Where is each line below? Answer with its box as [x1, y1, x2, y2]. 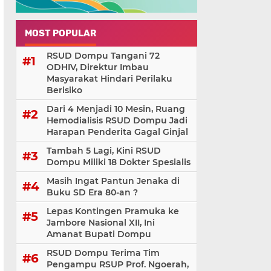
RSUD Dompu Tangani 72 [47, 50, 160, 62]
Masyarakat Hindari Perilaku [47, 73, 172, 85]
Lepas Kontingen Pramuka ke [47, 206, 179, 217]
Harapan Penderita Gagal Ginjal [47, 126, 188, 138]
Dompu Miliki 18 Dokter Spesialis [47, 157, 191, 168]
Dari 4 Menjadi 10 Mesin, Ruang [47, 103, 185, 115]
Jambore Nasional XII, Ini [47, 217, 155, 229]
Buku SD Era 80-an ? [47, 187, 138, 198]
